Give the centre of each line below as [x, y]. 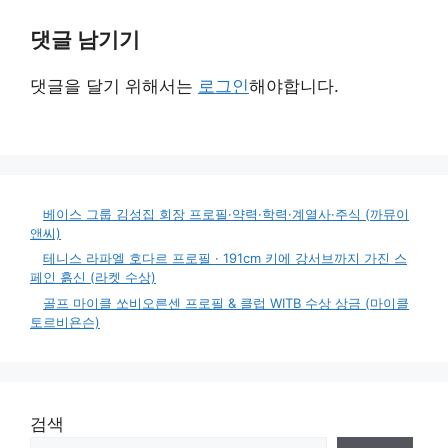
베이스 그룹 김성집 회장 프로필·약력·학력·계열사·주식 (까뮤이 [226, 213]
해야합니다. [294, 86]
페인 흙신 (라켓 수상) [93, 277]
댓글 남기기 [85, 40]
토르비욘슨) [65, 321]
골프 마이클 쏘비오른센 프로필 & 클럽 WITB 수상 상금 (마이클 [226, 302]
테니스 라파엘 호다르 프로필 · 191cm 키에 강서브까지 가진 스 [225, 258]
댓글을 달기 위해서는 [114, 86]
